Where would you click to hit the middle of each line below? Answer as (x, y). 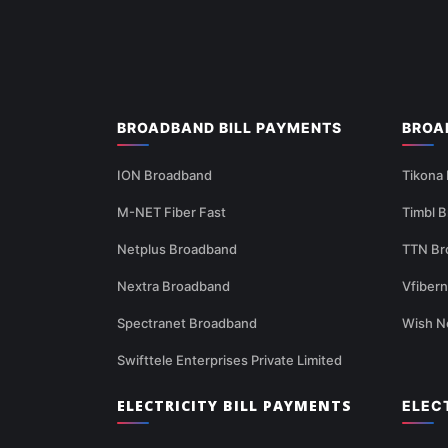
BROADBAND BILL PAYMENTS (229, 128)
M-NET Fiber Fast (171, 212)
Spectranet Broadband (187, 323)
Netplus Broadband (177, 249)
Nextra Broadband (173, 286)
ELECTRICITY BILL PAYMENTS (234, 406)
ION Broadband (164, 175)
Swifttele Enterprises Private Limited (229, 360)
